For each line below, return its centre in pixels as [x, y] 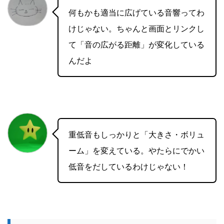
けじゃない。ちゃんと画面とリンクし [136, 28]
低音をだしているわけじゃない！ [128, 166]
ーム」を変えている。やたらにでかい [136, 150]
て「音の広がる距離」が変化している [136, 44]
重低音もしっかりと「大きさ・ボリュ [136, 134]
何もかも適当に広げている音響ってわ [136, 12]
